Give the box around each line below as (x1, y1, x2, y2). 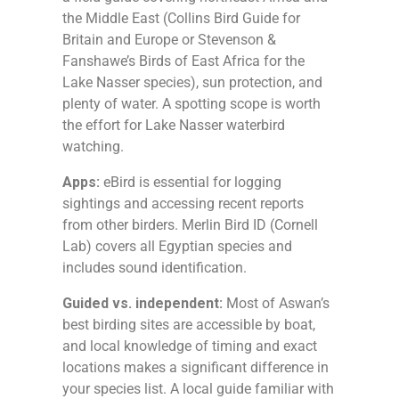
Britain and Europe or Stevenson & (62, 30, 276, 48)
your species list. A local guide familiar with (62, 379, 334, 397)
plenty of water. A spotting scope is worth (62, 94, 321, 112)
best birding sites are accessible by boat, (62, 315, 315, 333)
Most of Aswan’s (223, 294, 330, 312)
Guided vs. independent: (62, 294, 223, 312)
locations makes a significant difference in (62, 358, 329, 376)
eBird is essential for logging (100, 173, 281, 191)
